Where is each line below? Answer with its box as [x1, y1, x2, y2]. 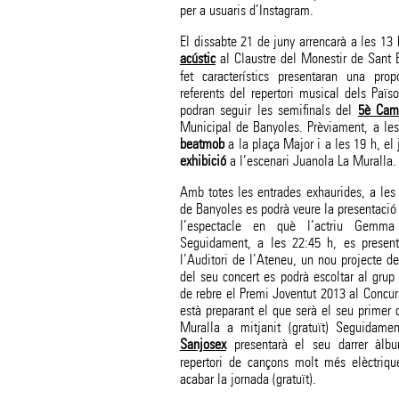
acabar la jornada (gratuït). [179, 370, 316, 388]
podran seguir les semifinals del [179, 102, 358, 119]
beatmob [179, 135, 224, 153]
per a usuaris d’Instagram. [179, 2, 313, 20]
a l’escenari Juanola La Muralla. [225, 152, 396, 170]
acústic [179, 50, 216, 68]
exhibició [179, 152, 226, 170]
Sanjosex [179, 336, 226, 354]
